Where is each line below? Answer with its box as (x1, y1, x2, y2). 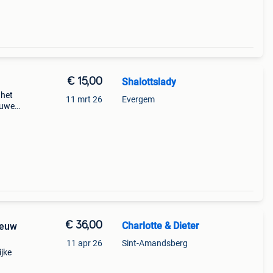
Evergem (121, 94, 155, 104)
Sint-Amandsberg (121, 238, 188, 248)
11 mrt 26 (65, 94, 102, 104)
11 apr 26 (66, 238, 102, 248)
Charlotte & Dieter (121, 220, 199, 232)
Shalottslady (121, 76, 176, 88)
